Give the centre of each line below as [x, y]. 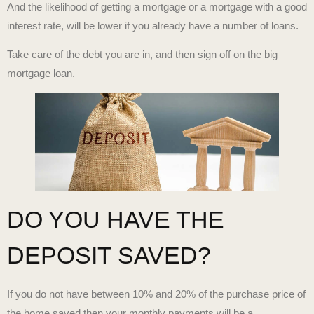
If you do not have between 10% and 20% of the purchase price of [156, 294]
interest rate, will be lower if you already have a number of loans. [153, 25]
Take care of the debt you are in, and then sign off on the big [142, 55]
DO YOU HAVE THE [116, 219]
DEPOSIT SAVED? [109, 255]
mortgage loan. [41, 74]
